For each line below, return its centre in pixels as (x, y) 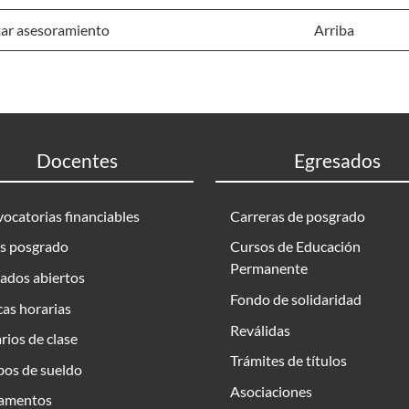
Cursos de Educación (295, 246)
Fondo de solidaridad (296, 299)
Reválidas (260, 330)
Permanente (269, 268)
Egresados (337, 160)
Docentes (77, 160)
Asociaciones (271, 391)
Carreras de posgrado (298, 215)
